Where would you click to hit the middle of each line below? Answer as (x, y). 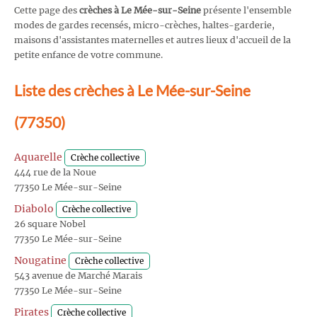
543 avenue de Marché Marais (78, 276)
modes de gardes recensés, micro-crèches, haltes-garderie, (144, 25)
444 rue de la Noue (55, 173)
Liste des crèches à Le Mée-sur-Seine (132, 90)
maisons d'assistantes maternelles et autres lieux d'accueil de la (152, 40)
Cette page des (47, 10)
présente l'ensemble (246, 10)
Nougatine (40, 261)
